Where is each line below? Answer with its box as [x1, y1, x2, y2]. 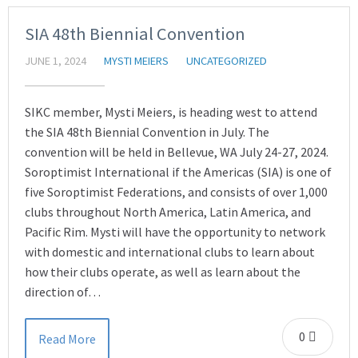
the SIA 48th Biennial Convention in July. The [25, 124, 269, 140]
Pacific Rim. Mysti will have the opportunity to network [25, 224, 325, 240]
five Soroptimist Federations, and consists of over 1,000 [25, 184, 328, 200]
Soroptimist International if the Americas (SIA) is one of [25, 164, 332, 180]
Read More [38, 331, 96, 347]
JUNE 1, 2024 [25, 54, 86, 68]
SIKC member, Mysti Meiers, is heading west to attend [25, 104, 317, 120]
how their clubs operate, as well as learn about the [25, 264, 300, 280]
